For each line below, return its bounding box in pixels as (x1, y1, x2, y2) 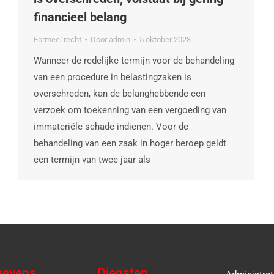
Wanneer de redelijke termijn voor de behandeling (34, 55, 234, 67)
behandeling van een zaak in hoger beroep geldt (34, 138, 226, 149)
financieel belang (34, 10, 127, 25)
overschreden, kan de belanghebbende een (34, 88, 206, 100)
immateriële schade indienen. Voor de (34, 121, 188, 133)
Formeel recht (34, 35, 81, 45)
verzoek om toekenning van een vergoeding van (34, 105, 226, 116)
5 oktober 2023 (139, 35, 191, 45)
